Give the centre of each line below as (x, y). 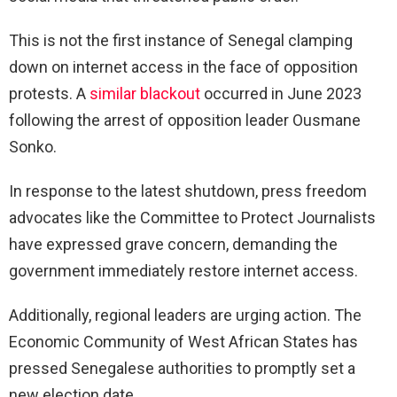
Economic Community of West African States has (183, 341)
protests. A (49, 93)
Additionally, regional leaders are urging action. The (185, 315)
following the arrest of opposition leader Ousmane (185, 120)
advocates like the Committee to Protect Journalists (192, 217)
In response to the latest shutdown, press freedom (188, 191)
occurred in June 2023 (281, 93)
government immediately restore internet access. (183, 270)
